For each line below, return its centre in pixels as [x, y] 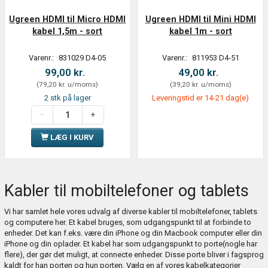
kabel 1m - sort [200, 31]
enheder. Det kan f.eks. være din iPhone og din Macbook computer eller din [133, 233]
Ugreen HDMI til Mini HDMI [200, 19]
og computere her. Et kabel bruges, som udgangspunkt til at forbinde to [127, 222]
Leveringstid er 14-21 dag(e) [201, 98]
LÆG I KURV [72, 137]
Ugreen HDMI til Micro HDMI [68, 19]
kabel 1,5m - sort [68, 31]
